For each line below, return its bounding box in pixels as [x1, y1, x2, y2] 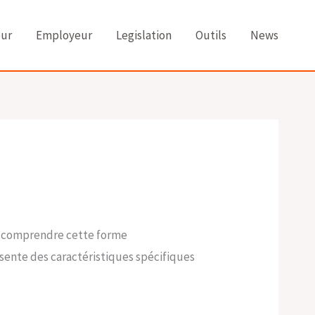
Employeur [36, 27, 92, 43]
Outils [195, 27, 226, 43]
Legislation [116, 27, 172, 43]
